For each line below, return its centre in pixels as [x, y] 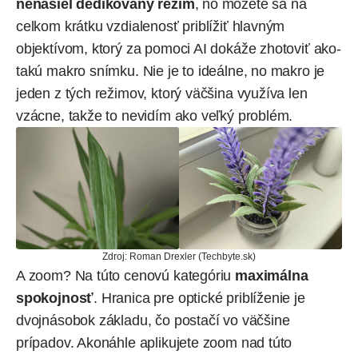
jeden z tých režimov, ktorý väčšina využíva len [162, 93]
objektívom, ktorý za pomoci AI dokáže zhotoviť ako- [179, 48]
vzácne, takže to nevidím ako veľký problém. [155, 115]
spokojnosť [55, 298]
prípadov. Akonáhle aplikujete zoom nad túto [154, 343]
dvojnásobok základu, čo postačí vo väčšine [153, 321]
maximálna [270, 276]
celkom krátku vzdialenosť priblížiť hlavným [151, 26]
